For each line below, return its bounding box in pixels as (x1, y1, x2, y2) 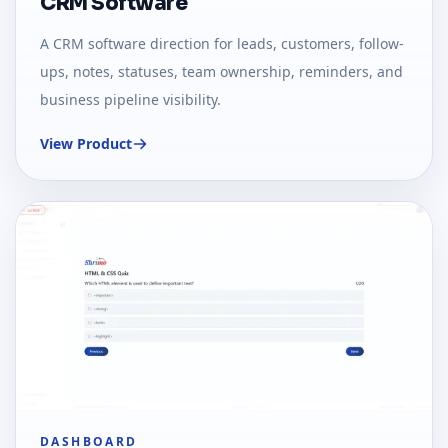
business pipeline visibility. (40, 90, 221, 110)
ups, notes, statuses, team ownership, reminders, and (40, 62, 403, 82)
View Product (40, 134, 132, 154)
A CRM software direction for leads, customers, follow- (40, 34, 404, 54)
